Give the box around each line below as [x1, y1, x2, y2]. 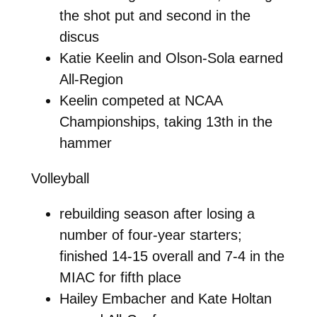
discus [59, 28, 99, 45]
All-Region [59, 71, 123, 87]
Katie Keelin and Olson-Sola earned [59, 50, 283, 66]
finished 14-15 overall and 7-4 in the [59, 248, 284, 264]
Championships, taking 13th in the [59, 113, 272, 129]
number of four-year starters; [59, 226, 242, 243]
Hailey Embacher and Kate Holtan [59, 290, 272, 306]
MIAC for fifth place [59, 269, 181, 285]
